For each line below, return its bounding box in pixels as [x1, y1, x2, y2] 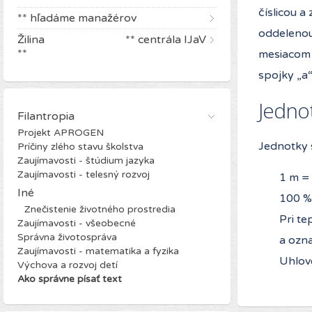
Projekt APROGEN [17, 126, 104, 139]
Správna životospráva [17, 231, 117, 243]
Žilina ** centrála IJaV [17, 32, 206, 47]
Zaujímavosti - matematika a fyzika [17, 244, 179, 257]
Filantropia [17, 109, 75, 123]
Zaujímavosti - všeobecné [17, 217, 136, 229]
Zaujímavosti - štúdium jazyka [17, 154, 155, 166]
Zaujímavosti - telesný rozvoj [17, 168, 150, 180]
